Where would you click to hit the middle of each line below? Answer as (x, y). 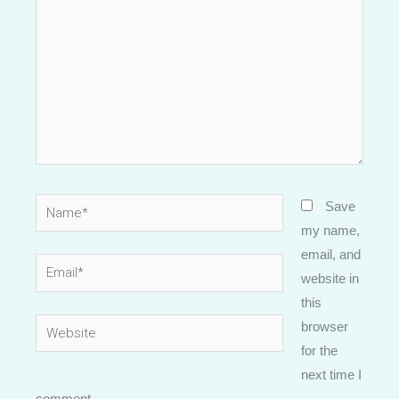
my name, (330, 230)
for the (319, 350)
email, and (330, 254)
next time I (331, 374)
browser (324, 326)
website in (330, 278)
